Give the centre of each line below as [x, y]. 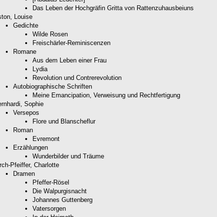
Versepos [26, 112]
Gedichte [26, 25]
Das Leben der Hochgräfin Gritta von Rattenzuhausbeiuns [113, 8]
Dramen [24, 173]
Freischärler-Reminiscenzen [71, 43]
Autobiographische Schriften [53, 86]
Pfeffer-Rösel [51, 182]
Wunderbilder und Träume [68, 156]
